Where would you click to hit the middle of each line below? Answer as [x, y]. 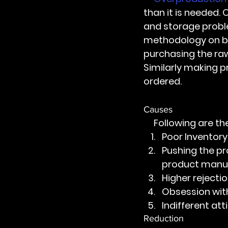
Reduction [165, 219]
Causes [159, 110]
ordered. [163, 81]
